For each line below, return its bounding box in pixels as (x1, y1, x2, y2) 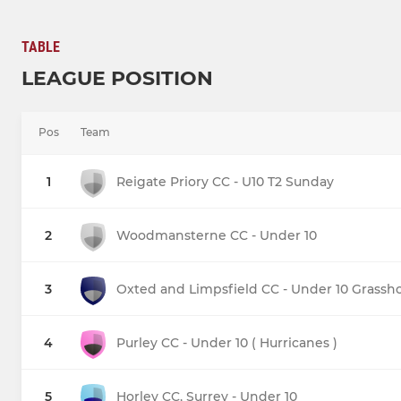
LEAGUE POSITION (21, 66, 213, 91)
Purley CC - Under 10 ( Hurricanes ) (116, 335, 337, 352)
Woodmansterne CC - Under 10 (116, 227, 317, 244)
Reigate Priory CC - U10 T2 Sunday (116, 174, 334, 191)
